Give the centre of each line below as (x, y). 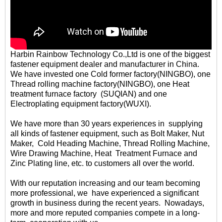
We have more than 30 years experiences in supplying (107, 123)
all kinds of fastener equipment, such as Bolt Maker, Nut (107, 133)
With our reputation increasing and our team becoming (105, 183)
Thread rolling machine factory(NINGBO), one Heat (100, 84)
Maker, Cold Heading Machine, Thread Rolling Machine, (110, 143)
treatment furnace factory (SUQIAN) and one (89, 94)
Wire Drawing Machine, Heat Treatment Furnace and (104, 153)
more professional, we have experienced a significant (105, 193)
